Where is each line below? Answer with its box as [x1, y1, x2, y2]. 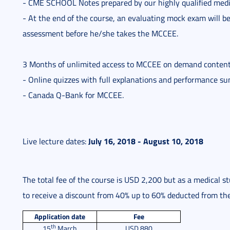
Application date [34, 211, 85, 222]
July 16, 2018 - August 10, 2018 [88, 135, 203, 147]
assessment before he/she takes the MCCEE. [23, 28, 178, 39]
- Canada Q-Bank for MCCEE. [23, 89, 124, 101]
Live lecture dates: [23, 136, 88, 147]
